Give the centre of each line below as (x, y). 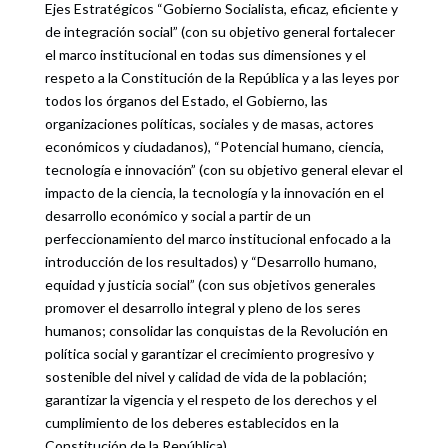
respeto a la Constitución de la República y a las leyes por (221, 78)
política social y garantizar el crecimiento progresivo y (209, 354)
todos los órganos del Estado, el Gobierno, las (186, 101)
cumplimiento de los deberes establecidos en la (191, 423)
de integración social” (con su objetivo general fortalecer (219, 32)
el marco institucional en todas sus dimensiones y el (205, 55)
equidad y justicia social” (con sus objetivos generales (210, 285)
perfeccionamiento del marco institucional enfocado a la (217, 239)
